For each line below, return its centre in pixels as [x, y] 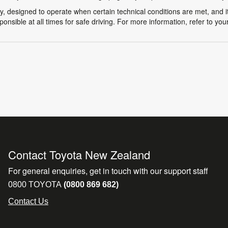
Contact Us [28, 201]
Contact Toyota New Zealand [79, 154]
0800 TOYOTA [35, 184]
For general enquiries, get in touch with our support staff [108, 171]
